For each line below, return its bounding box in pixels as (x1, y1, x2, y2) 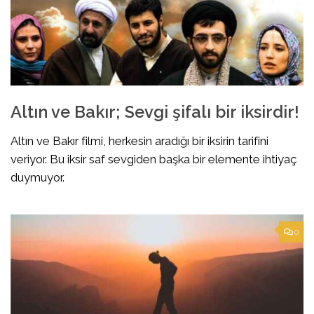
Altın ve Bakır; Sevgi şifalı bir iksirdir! (11, 102, 299, 122)
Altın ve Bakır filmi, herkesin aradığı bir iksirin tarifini (11, 133, 268, 148)
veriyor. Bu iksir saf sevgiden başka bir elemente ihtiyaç (11, 151, 297, 166)
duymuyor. (11, 170, 64, 184)
